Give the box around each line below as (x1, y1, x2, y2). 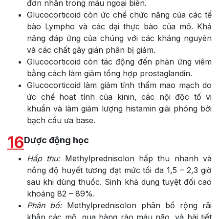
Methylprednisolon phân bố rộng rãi (62, 200, 212, 210)
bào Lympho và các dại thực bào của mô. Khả (27, 21, 212, 31)
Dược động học (24, 134, 89, 145)
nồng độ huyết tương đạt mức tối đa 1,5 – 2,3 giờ (27, 165, 212, 175)
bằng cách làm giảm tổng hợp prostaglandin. (27, 68, 192, 78)
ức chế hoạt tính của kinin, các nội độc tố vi (27, 91, 212, 102)
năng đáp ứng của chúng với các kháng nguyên (27, 33, 212, 43)
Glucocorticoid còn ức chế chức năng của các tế (27, 9, 212, 20)
